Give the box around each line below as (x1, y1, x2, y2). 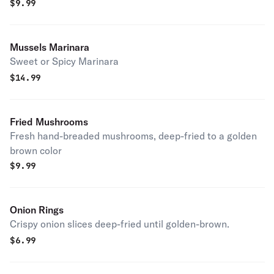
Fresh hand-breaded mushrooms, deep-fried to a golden (10, 130, 257, 142)
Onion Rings (10, 204, 64, 216)
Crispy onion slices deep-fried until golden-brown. (10, 218, 229, 230)
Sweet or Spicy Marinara (10, 55, 119, 67)
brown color (10, 144, 62, 157)
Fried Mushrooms (10, 116, 88, 128)
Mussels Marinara (10, 41, 89, 53)
